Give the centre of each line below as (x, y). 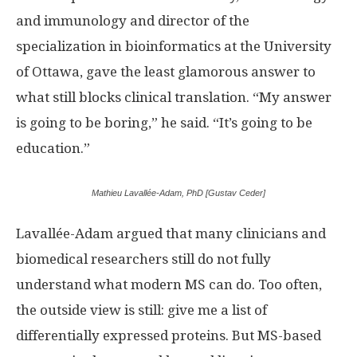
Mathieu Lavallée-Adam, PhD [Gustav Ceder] (178, 192)
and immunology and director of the (133, 20)
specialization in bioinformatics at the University (174, 46)
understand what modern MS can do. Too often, (169, 284)
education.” (53, 148)
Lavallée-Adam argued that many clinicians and (171, 233)
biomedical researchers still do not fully (143, 259)
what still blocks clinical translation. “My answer (174, 97)
